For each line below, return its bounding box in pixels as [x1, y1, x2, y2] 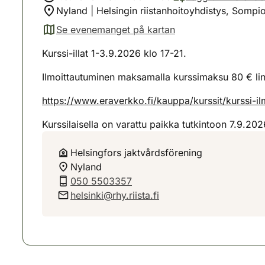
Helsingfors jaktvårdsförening [70, 147, 202, 159]
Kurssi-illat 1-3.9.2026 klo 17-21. [42, 47, 186, 59]
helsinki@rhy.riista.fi [70, 189, 159, 201]
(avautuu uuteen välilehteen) [41, 30, 166, 42]
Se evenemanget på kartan [56, 24, 175, 35]
